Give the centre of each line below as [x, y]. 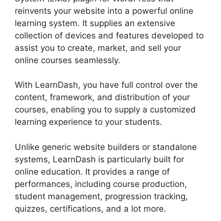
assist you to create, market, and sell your [98, 48]
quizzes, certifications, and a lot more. [91, 208]
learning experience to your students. [89, 122]
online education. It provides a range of [92, 171]
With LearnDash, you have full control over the [106, 85]
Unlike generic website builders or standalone [106, 147]
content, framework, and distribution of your [102, 97]
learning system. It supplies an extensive [95, 23]
